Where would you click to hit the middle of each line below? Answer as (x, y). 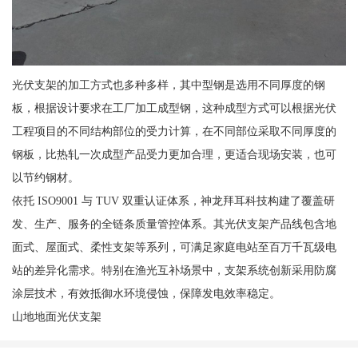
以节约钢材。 (45, 177)
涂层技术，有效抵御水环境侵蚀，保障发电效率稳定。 (146, 293)
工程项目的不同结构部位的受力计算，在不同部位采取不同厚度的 (174, 131)
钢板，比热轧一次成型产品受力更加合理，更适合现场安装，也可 (174, 154)
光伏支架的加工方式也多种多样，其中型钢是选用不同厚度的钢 (168, 84)
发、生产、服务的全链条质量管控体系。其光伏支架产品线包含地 (174, 223)
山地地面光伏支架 (56, 316)
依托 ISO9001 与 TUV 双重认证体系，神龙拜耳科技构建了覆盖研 (173, 200)
